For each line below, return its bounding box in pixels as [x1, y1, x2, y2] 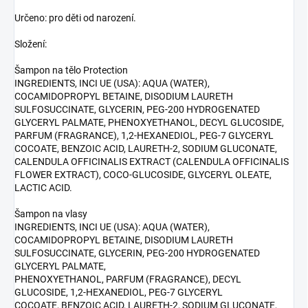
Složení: [14, 38, 47, 50]
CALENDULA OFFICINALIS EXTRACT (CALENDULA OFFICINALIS [14, 156, 289, 168]
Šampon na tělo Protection [14, 65, 128, 76]
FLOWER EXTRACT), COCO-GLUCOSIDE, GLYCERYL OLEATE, [14, 169, 272, 181]
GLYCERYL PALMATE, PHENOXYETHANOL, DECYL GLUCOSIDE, [14, 117, 284, 129]
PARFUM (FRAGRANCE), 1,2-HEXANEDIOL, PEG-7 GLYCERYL [14, 130, 274, 142]
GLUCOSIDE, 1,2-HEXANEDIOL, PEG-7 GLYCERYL [14, 287, 223, 298]
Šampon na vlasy [14, 208, 87, 220]
